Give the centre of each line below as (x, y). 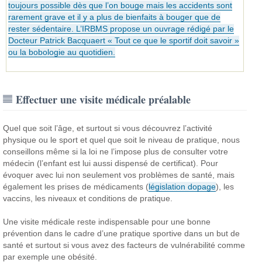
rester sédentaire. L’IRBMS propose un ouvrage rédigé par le (121, 28)
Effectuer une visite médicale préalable (104, 99)
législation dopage (182, 186)
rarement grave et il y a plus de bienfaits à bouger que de (115, 17)
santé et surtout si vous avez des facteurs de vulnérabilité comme (124, 245)
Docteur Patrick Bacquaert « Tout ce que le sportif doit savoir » (124, 40)
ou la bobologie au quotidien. (62, 52)
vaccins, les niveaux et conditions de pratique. (88, 198)
